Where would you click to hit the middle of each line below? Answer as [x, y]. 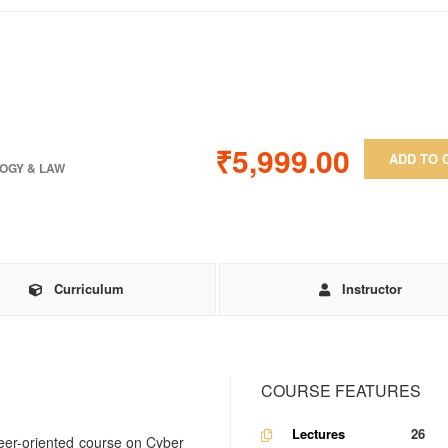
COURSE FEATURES [340, 390]
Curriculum [88, 288]
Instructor [371, 288]
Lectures [319, 433]
